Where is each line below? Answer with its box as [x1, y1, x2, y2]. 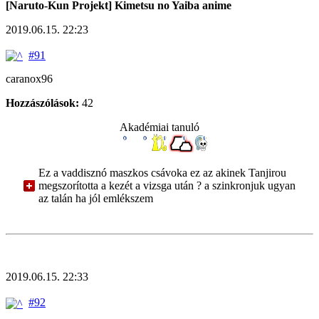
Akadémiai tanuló [120, 121, 199, 134]
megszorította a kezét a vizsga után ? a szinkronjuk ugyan [38, 179, 296, 192]
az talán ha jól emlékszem [38, 192, 153, 205]
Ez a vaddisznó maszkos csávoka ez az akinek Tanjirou [38, 167, 286, 179]
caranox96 [6, 73, 53, 85]
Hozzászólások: [6, 97, 79, 110]
